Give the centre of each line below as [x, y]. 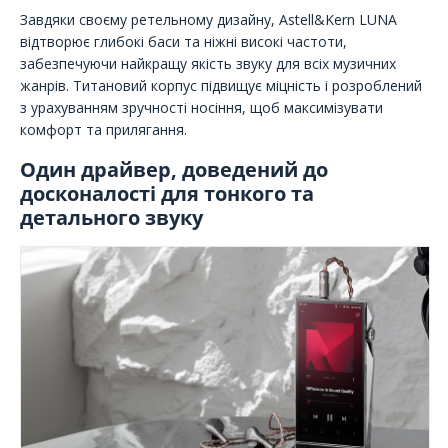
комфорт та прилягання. [103, 130]
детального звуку [111, 217]
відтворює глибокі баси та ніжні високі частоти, [183, 42]
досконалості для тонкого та [167, 193]
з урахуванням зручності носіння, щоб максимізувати [201, 108]
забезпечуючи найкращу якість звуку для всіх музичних [208, 64]
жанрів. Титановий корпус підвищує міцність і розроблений [221, 86]
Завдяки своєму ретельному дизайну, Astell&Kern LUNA [208, 20]
